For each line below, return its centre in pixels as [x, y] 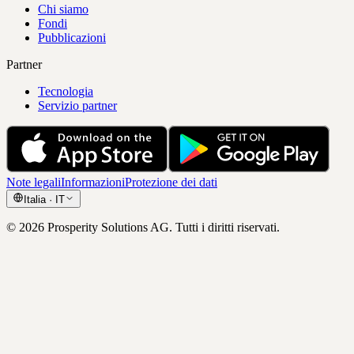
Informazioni [93, 183]
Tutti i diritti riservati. [228, 228]
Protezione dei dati [171, 183]
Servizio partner [77, 106]
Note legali [34, 183]
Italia [35, 200]
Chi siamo [63, 9]
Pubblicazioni [72, 38]
